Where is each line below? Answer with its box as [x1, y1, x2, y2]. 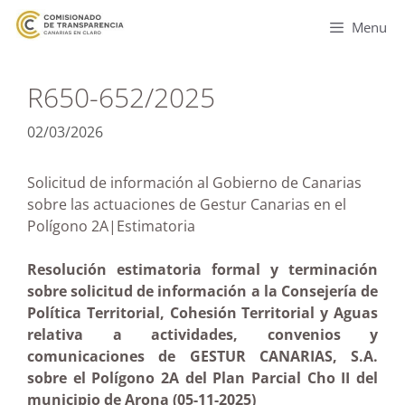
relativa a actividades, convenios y [27, 325, 378, 344]
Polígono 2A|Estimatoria [27, 216, 257, 236]
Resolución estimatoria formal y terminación [27, 259, 378, 279]
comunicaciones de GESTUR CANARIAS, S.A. [27, 346, 378, 366]
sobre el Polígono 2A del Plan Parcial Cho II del [27, 368, 378, 388]
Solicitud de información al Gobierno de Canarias [27, 173, 362, 193]
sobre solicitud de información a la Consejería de [27, 281, 378, 301]
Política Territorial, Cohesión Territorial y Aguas [27, 303, 378, 323]
